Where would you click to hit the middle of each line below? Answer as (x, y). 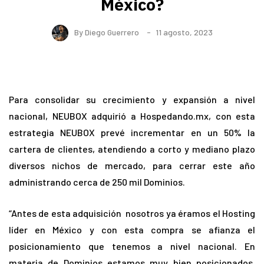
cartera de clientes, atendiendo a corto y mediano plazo (132, 149)
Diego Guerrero (112, 32)
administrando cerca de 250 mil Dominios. (97, 182)
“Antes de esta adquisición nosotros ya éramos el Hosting (132, 213)
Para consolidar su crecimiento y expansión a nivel (132, 100)
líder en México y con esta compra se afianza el (132, 230)
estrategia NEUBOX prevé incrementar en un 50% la (132, 133)
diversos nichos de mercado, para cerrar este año (132, 166)
